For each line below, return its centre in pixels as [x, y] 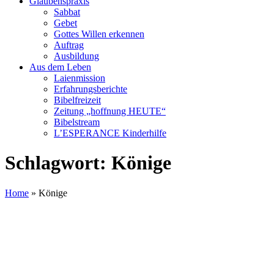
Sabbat [67, 12]
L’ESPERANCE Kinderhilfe [110, 133]
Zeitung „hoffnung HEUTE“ [110, 111]
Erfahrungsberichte [91, 89]
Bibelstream [77, 122]
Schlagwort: [58, 163]
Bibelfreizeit [77, 100]
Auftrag [69, 45]
